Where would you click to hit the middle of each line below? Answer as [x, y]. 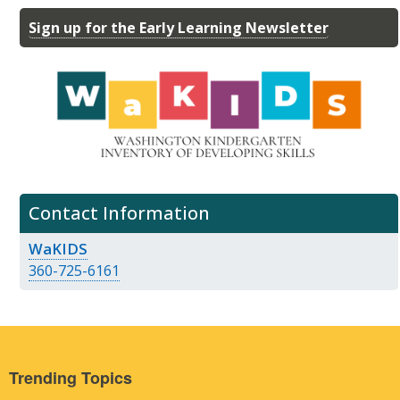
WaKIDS [58, 249]
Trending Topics [71, 377]
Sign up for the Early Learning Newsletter [179, 27]
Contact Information [119, 213]
